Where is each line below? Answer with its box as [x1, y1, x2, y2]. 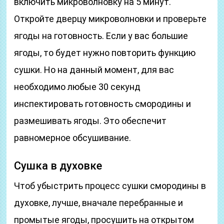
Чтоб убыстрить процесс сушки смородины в [14, 180, 206, 191]
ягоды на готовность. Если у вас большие [14, 30, 188, 41]
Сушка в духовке [14, 159, 102, 172]
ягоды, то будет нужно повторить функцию [14, 47, 196, 58]
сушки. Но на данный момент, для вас [14, 64, 174, 75]
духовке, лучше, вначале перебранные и [14, 197, 183, 208]
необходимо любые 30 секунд [14, 81, 141, 92]
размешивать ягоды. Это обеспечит [14, 115, 167, 126]
